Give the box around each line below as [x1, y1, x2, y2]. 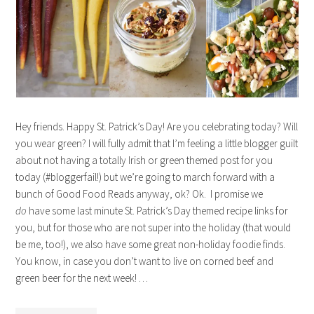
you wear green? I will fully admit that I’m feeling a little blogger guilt [15, 136, 299, 150]
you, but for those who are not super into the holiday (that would [15, 220, 292, 234]
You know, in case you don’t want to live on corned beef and [15, 254, 274, 268]
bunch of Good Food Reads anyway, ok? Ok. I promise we [15, 186, 264, 200]
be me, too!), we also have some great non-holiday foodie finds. [15, 237, 286, 251]
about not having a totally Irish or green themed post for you [15, 153, 273, 167]
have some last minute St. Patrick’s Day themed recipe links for [27, 203, 289, 217]
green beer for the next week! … [15, 271, 149, 285]
